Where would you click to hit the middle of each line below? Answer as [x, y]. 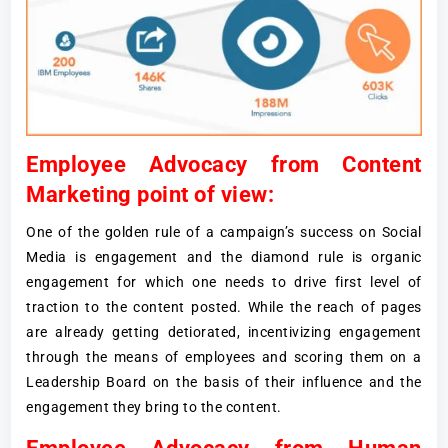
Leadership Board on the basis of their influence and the [224, 382]
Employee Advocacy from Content [224, 165]
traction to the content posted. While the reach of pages [224, 307]
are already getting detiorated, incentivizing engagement [224, 332]
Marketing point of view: [150, 195]
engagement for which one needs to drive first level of [224, 282]
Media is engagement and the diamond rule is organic [224, 257]
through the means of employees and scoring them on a [224, 357]
